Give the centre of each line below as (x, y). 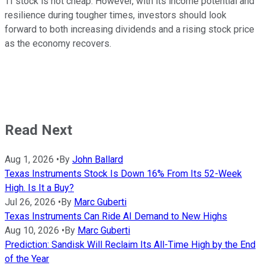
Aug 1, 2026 (29, 160)
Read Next (38, 130)
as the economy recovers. (58, 44)
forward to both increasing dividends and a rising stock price (130, 30)
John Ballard (98, 160)
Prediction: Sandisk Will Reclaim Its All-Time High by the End (130, 245)
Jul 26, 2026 (30, 202)
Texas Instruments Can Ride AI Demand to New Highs (116, 216)
